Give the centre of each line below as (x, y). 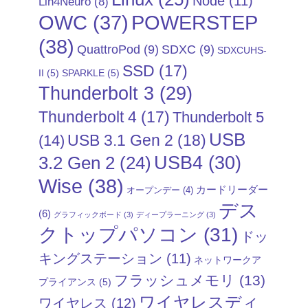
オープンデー (153, 191)
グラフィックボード (88, 215)
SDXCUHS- (242, 51)
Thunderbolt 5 (218, 118)
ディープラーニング (170, 215)
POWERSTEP (195, 23)
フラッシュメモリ (175, 280)
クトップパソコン (118, 235)
